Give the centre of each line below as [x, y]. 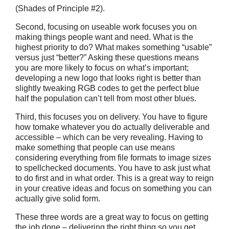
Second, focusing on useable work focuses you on [106, 27]
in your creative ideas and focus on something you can [113, 188]
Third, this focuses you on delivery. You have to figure [111, 117]
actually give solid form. [58, 199]
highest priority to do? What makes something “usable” [113, 47]
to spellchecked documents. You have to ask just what [113, 168]
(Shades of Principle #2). [60, 8]
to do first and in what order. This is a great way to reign [114, 178]
